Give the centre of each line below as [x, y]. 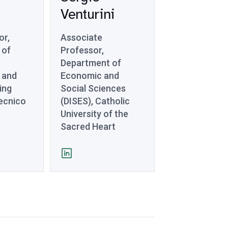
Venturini [88, 14]
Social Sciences [93, 88]
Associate [82, 37]
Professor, [82, 50]
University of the [95, 114]
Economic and [90, 76]
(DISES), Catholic [95, 101]
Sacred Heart [88, 126]
